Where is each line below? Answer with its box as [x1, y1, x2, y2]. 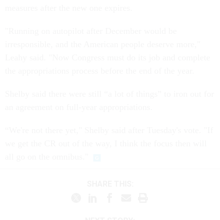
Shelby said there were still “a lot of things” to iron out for [5, 89, 214, 99]
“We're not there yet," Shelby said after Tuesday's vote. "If [5, 125, 213, 136]
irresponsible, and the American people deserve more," [5, 39, 200, 50]
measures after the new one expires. [5, 3, 133, 13]
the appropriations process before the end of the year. [5, 66, 194, 76]
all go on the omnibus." [5, 152, 88, 162]
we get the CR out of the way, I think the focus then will [5, 138, 207, 149]
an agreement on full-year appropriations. [5, 102, 155, 112]
